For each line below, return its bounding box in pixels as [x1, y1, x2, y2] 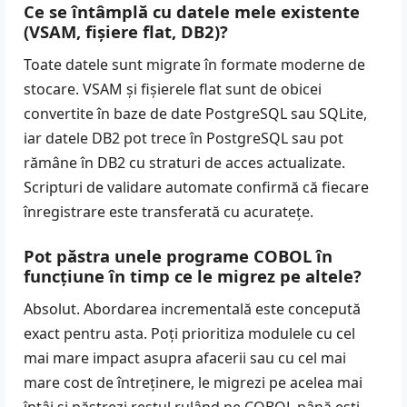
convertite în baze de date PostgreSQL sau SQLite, [24, 104, 367, 124]
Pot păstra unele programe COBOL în [24, 244, 333, 268]
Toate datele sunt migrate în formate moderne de [24, 55, 365, 75]
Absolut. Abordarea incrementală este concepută [24, 299, 361, 320]
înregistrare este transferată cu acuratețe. [24, 202, 313, 223]
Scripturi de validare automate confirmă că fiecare [24, 177, 369, 198]
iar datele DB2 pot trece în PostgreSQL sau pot [24, 128, 343, 149]
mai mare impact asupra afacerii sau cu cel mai [24, 348, 346, 369]
